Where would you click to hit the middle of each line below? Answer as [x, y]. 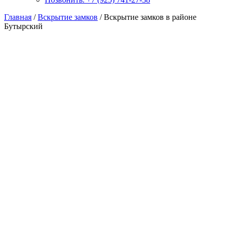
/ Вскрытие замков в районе [147, 17]
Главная [18, 17]
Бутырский [23, 26]
